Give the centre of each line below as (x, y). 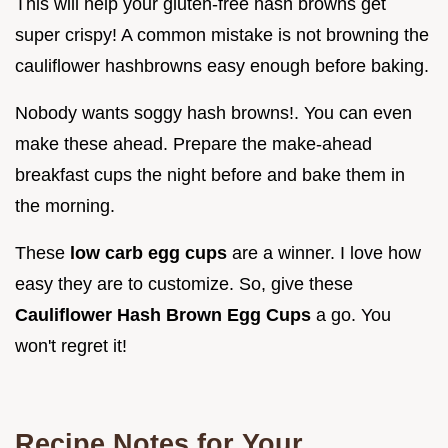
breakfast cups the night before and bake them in (210, 175)
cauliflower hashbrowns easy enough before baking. (222, 66)
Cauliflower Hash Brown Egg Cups (165, 315)
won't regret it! (71, 346)
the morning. (65, 206)
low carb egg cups (151, 253)
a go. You (353, 315)
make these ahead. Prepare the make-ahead (193, 144)
